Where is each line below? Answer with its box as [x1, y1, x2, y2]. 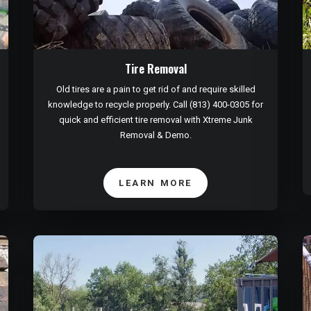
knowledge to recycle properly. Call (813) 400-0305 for [48, 99, 263, 110]
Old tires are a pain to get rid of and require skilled [56, 84, 255, 95]
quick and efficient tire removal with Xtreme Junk [58, 115, 253, 126]
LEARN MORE [119, 178, 192, 189]
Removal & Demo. [119, 130, 192, 141]
